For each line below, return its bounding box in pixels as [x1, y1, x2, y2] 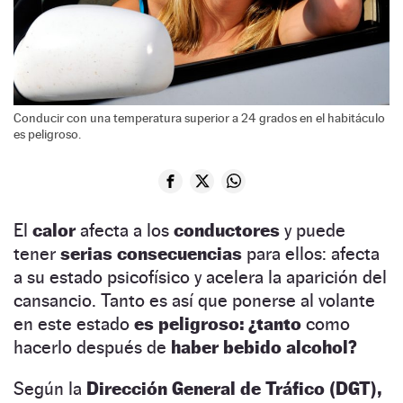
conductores [174, 219, 284, 241]
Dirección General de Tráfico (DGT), [86, 377, 381, 399]
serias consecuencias [56, 242, 246, 264]
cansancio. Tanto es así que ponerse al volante [13, 289, 375, 311]
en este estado [13, 312, 134, 335]
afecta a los [80, 219, 174, 241]
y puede [284, 219, 345, 241]
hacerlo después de [13, 336, 171, 358]
